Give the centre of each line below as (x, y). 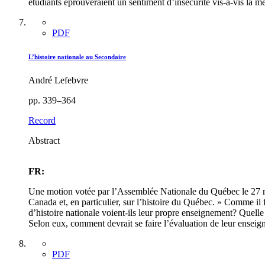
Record (42, 120)
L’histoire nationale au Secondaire (77, 57)
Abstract (44, 140)
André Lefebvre (58, 80)
